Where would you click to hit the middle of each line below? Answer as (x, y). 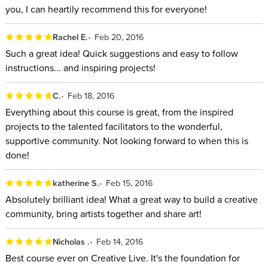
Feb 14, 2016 (120, 242)
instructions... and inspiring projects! (80, 67)
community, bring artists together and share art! (103, 213)
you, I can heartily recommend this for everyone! (106, 9)
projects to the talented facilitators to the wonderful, (114, 126)
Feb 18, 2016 (92, 96)
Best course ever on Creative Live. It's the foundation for (122, 258)
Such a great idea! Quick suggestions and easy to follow (121, 53)
